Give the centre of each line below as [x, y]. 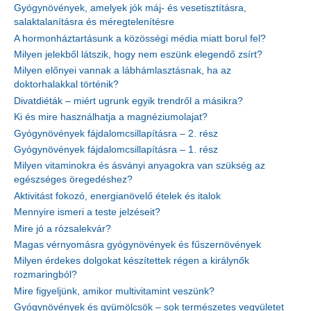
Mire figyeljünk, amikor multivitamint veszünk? [114, 291]
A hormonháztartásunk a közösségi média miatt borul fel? [140, 38]
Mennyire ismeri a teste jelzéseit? [87, 212]
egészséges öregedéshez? [73, 180]
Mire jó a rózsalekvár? [62, 228]
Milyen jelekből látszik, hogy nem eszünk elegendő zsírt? [138, 54]
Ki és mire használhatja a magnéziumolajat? [111, 117]
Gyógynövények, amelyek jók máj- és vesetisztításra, [130, 8]
